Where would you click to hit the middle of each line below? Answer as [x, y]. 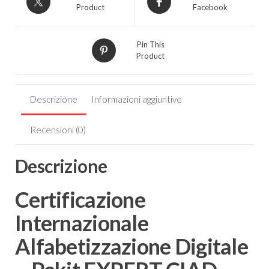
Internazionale [82, 223]
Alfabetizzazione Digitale [131, 246]
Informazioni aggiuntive [137, 99]
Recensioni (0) [58, 129]
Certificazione [80, 200]
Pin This [150, 44]
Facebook [210, 7]
